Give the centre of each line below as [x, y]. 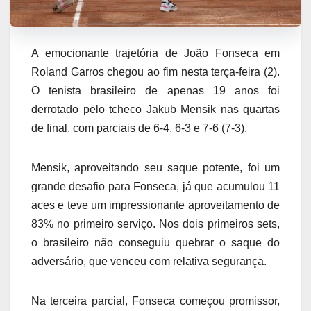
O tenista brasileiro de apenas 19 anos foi [155, 91]
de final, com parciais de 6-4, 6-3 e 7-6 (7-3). [139, 128]
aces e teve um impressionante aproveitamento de [155, 205]
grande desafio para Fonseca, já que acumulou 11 [155, 187]
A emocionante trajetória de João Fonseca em [155, 53]
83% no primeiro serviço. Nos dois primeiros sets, [155, 224]
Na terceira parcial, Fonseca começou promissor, [155, 301]
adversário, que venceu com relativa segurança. [149, 262]
